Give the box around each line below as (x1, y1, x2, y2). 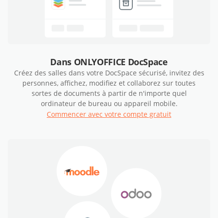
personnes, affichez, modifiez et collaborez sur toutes (22, 78, 196, 88)
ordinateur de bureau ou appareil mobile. (40, 99, 178, 109)
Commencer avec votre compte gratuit (47, 109, 171, 119)
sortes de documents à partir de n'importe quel (31, 89, 187, 98)
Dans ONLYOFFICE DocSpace (50, 56, 168, 68)
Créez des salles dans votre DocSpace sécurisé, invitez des (14, 68, 204, 78)
